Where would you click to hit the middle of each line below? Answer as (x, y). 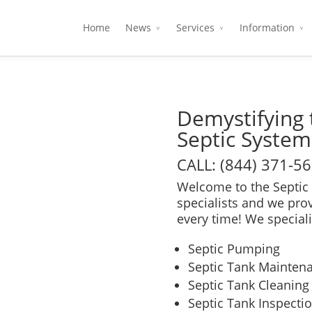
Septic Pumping (234, 249)
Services (195, 28)
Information (267, 28)
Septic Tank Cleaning (249, 285)
